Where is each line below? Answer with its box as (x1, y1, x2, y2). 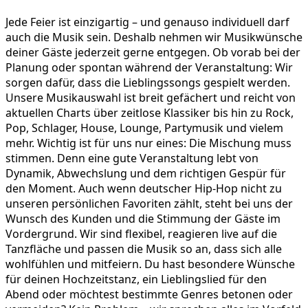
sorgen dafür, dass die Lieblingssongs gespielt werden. (5, 74, 290, 90)
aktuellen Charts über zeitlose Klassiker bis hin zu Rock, (5, 104, 294, 120)
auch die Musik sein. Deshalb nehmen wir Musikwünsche (5, 29, 302, 45)
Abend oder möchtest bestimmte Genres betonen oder (5, 286, 293, 302)
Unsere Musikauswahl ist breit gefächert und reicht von (5, 89, 296, 105)
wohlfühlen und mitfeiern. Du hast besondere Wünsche (5, 256, 295, 272)
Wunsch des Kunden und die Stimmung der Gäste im (5, 210, 280, 226)
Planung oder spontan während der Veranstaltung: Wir (5, 59, 293, 75)
